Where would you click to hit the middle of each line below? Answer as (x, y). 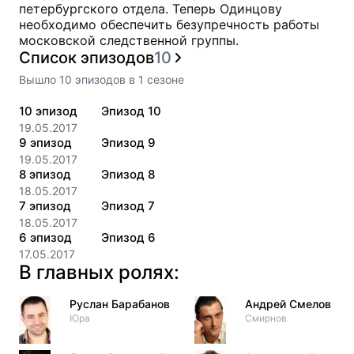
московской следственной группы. (129, 40)
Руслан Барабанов (120, 304)
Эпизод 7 (128, 206)
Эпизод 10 (131, 111)
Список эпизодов (87, 58)
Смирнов (266, 318)
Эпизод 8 (128, 174)
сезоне (164, 79)
